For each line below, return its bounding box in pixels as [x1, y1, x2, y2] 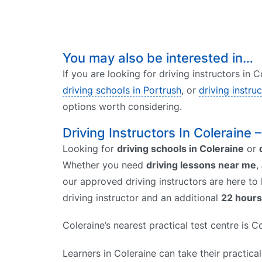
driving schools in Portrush [63, 84, 181, 96]
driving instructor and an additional [63, 192, 221, 204]
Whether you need [63, 159, 146, 171]
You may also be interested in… [63, 50, 253, 65]
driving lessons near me [146, 159, 256, 171]
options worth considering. [63, 101, 182, 112]
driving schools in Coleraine [117, 143, 244, 155]
